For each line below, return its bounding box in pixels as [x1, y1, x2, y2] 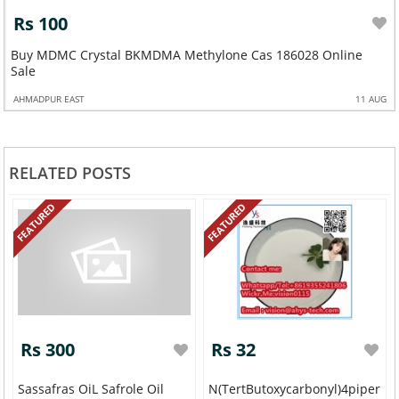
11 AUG [354, 92, 387, 105]
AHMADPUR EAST [12, 92, 85, 105]
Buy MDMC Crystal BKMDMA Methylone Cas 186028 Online [10, 45, 251, 63]
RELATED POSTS [8, 162, 131, 184]
